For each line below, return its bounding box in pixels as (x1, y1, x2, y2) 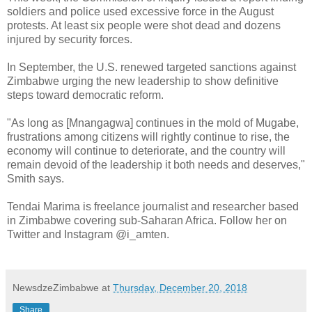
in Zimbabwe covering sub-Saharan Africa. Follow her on (7, 214, 287, 226)
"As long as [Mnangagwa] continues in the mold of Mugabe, (7, 116, 299, 129)
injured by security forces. (7, 33, 132, 45)
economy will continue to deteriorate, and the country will (7, 144, 286, 157)
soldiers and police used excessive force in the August (7, 5, 274, 17)
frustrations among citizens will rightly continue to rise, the (7, 130, 290, 143)
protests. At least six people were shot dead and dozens (7, 19, 281, 31)
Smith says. (7, 172, 64, 185)
